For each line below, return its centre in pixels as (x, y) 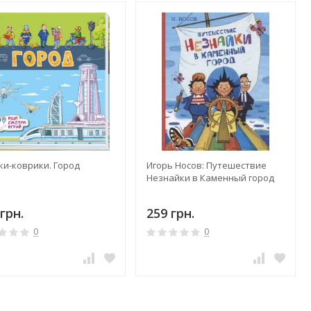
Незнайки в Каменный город (210, 178)
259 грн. (170, 213)
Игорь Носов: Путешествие (206, 166)
